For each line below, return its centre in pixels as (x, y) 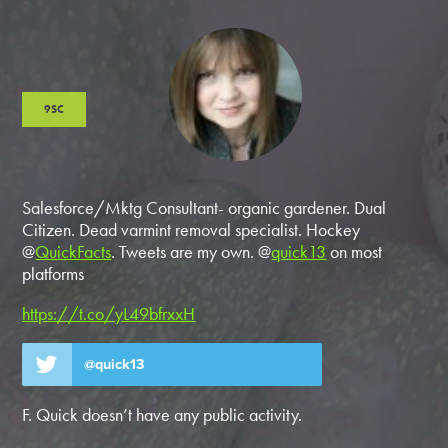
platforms (53, 274)
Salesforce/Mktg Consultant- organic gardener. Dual (204, 208)
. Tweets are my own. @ (191, 252)
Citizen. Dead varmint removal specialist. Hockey (191, 230)
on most (354, 252)
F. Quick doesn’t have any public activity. (162, 415)
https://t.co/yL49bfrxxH (109, 314)
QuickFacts (73, 252)
